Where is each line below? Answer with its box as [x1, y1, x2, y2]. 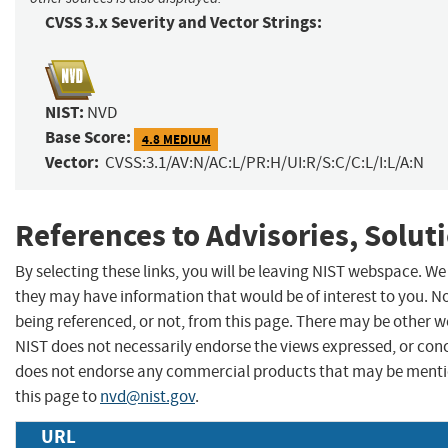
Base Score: [45, 126, 131, 150]
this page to [15, 386, 100, 408]
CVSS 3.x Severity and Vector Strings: [45, 11, 322, 35]
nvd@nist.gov [100, 386, 195, 408]
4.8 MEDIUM [141, 130, 211, 148]
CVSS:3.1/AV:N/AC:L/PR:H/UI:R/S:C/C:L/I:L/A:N [105, 152, 424, 174]
